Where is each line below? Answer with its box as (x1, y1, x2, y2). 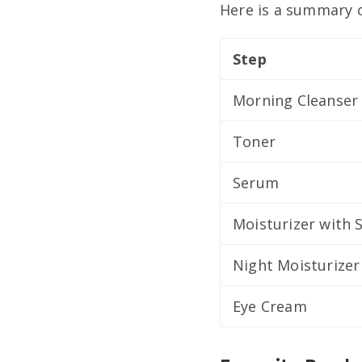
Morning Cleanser (233, 90, 359, 110)
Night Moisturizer (233, 255, 360, 275)
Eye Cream (233, 296, 307, 316)
